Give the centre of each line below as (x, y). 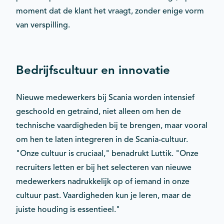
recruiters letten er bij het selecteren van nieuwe (104, 167)
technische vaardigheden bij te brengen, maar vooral (112, 125)
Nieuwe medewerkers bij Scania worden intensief (105, 97)
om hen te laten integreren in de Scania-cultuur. (102, 139)
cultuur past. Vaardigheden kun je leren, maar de (103, 195)
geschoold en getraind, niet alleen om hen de (98, 111)
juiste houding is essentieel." (68, 209)
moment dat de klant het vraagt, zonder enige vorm (110, 11)
